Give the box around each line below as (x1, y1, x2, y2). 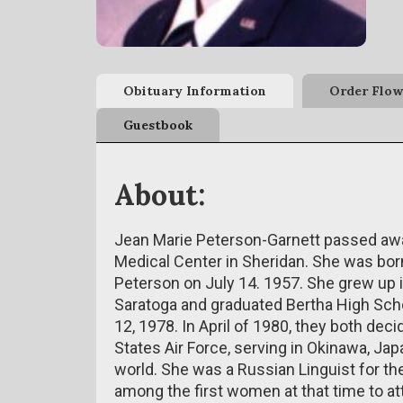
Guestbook (123, 117, 193, 133)
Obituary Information (123, 83, 266, 99)
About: (114, 176, 205, 213)
